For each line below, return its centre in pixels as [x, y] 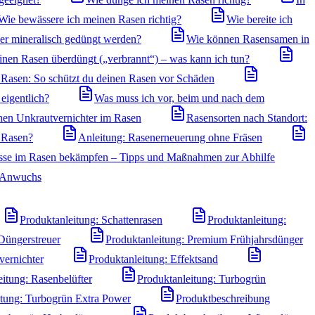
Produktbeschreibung [223, 298]
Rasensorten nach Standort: [247, 118]
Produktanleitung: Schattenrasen [91, 220]
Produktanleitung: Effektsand [153, 259]
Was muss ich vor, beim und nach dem [179, 98]
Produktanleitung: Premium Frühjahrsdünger [204, 239]
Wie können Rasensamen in [248, 39]
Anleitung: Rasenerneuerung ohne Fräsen [170, 137]
